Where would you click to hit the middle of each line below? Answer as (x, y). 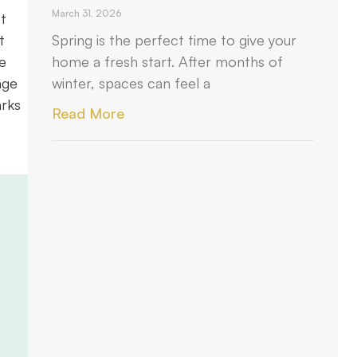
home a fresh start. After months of (168, 61)
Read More (88, 113)
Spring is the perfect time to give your (175, 40)
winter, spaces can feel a (131, 83)
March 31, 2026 (87, 13)
